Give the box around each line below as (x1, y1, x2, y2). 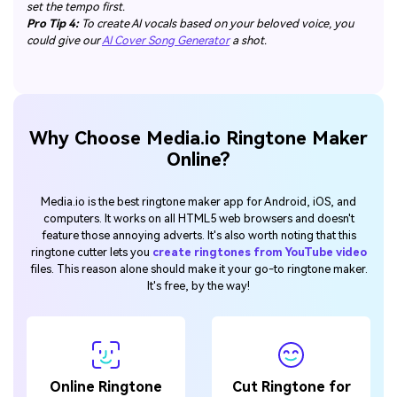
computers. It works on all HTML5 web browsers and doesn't (43, 211, 354, 225)
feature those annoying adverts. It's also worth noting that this (41, 228, 356, 242)
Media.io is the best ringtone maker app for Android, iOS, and (41, 194, 356, 208)
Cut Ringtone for (231, 378, 351, 395)
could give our (27, 33, 102, 47)
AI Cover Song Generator (102, 33, 230, 47)
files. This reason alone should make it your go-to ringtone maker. (29, 261, 368, 276)
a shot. (230, 33, 267, 47)
